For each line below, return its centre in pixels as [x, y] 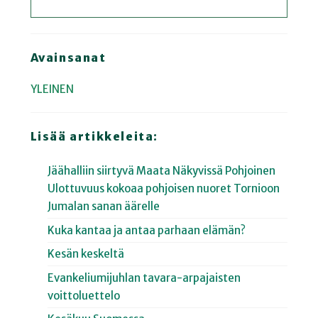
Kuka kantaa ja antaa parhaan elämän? [147, 230]
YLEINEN [52, 89]
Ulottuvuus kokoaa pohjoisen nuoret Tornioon [164, 189]
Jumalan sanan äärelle [104, 207]
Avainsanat [68, 58]
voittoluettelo [84, 295]
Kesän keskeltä [86, 254]
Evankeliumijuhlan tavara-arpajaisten [144, 278]
